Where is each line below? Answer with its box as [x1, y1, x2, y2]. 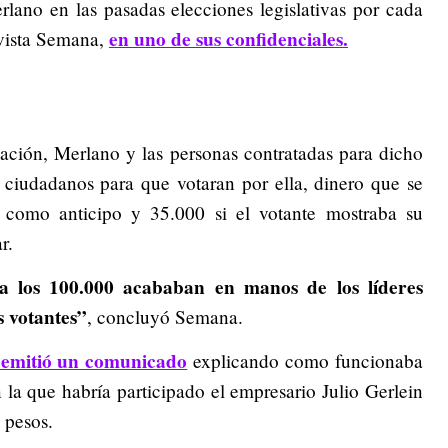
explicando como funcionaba [187, 347, 424, 373]
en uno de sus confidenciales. [109, 25, 348, 54]
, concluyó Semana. [87, 303, 243, 329]
